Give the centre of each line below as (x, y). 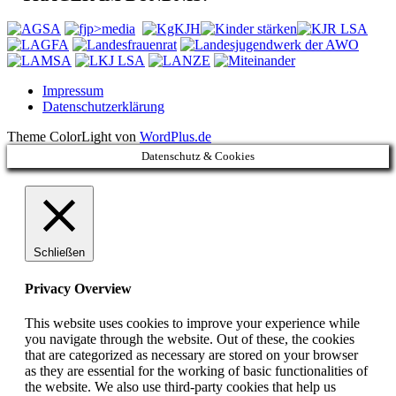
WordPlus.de (175, 137)
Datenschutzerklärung (103, 107)
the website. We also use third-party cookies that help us (180, 386)
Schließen (59, 253)
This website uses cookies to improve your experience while (192, 323)
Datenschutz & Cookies (198, 156)
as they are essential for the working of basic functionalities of (196, 370)
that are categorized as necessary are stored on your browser (191, 354)
